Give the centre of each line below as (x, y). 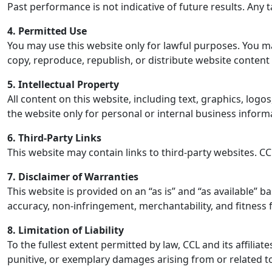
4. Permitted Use (47, 31)
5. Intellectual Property (63, 84)
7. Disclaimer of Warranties (73, 177)
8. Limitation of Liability (66, 230)
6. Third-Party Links (54, 138)
